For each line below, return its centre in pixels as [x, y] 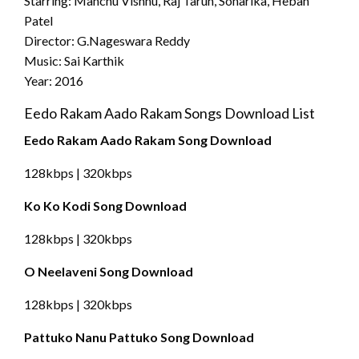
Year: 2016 [54, 81]
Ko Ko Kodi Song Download [105, 206]
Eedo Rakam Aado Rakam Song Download [148, 140]
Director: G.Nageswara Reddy [107, 41]
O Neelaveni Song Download [109, 272]
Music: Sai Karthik [74, 61]
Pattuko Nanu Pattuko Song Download [139, 337]
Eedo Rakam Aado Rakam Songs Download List [169, 113]
